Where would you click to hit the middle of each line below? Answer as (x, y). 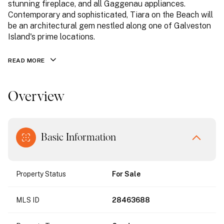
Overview (36, 97)
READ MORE (26, 60)
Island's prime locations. (51, 37)
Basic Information (78, 137)
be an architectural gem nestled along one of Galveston (109, 26)
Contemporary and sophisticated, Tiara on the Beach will (110, 15)
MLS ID (28, 200)
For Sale (126, 174)
